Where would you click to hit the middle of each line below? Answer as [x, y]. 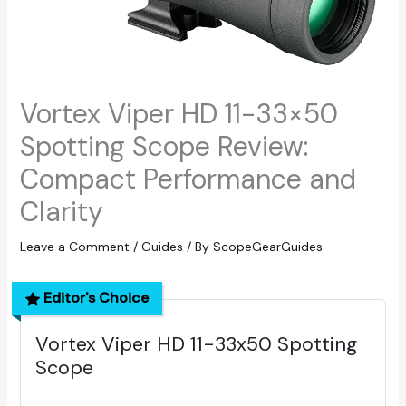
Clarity [61, 211]
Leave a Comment [74, 246]
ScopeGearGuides [267, 246]
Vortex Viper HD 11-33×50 [179, 113]
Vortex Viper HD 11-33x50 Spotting [196, 343]
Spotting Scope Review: [164, 146]
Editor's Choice [94, 297]
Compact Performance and [188, 179]
